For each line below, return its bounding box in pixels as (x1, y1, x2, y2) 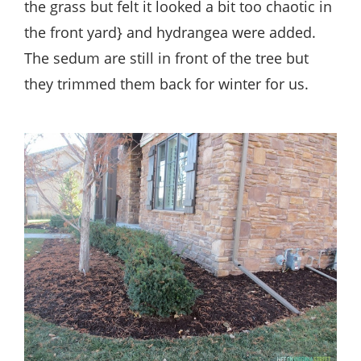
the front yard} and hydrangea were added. (24, 22, 316, 42)
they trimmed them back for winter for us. (24, 73, 309, 93)
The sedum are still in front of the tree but (24, 48, 309, 68)
